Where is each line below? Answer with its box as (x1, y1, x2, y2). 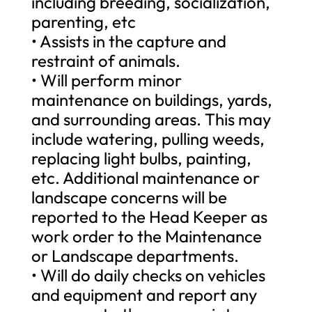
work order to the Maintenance (31, 225, 262, 247)
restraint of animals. (31, 49, 180, 71)
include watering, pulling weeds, (31, 127, 265, 149)
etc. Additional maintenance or (31, 166, 260, 188)
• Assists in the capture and (31, 30, 226, 52)
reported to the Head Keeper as (31, 205, 267, 227)
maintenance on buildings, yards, (31, 88, 272, 110)
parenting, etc (31, 10, 136, 32)
